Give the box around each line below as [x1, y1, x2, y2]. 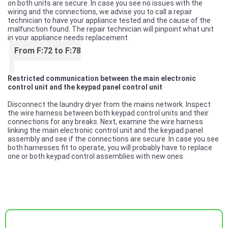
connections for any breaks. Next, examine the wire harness [8, 118, 203, 126]
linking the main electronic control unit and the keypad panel [8, 126, 203, 134]
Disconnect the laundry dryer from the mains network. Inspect [8, 100, 211, 108]
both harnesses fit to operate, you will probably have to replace [8, 144, 212, 152]
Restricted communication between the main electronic [8, 74, 196, 82]
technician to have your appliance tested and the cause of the [8, 16, 211, 24]
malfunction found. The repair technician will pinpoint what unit [8, 25, 214, 33]
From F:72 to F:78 [14, 46, 81, 55]
